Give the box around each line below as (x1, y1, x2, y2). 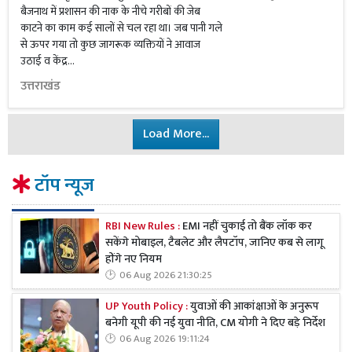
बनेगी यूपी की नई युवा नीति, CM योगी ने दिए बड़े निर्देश (105, 313, 325, 333)
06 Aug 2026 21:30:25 (119, 267, 212, 284)
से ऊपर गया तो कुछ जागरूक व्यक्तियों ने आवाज (20, 35, 200, 53)
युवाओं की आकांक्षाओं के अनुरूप (188, 297, 319, 317)
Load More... (143, 123, 209, 145)
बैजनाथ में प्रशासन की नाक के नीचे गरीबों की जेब (20, 2, 200, 20)
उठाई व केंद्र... (20, 52, 75, 70)
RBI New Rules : (105, 217, 180, 236)
